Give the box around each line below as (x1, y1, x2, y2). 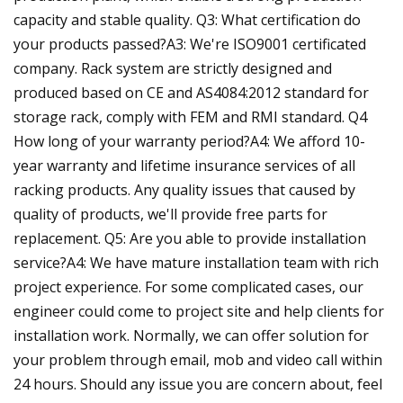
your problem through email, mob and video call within (13, 349, 382, 370)
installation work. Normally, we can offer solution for (13, 325, 369, 345)
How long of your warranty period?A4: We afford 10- (13, 130, 365, 151)
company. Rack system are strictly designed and (13, 58, 332, 78)
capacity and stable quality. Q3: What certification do (13, 9, 361, 30)
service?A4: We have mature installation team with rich (13, 252, 379, 273)
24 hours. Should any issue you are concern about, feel (13, 373, 382, 394)
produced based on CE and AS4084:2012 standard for (13, 82, 369, 103)
